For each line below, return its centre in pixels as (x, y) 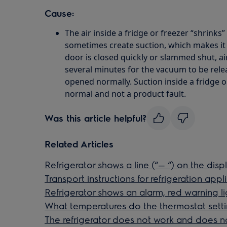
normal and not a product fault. (125, 94)
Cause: (59, 13)
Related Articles (79, 144)
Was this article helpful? (96, 118)
